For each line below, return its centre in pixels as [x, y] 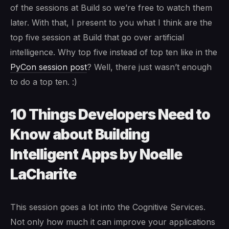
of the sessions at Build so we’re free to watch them [111, 7]
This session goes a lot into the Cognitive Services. [108, 207]
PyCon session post [49, 67]
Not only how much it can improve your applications [113, 222]
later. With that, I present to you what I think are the [111, 22]
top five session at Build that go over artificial [97, 37]
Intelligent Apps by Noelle [96, 154]
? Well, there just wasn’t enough [149, 67]
